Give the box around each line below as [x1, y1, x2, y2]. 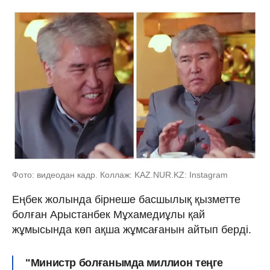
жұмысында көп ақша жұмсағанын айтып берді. [12, 223, 251, 236]
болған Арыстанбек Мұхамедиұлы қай [12, 208, 205, 221]
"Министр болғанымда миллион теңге [25, 256, 224, 269]
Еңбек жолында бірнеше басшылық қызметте [12, 193, 240, 206]
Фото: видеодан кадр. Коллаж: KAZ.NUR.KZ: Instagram [12, 169, 228, 180]
